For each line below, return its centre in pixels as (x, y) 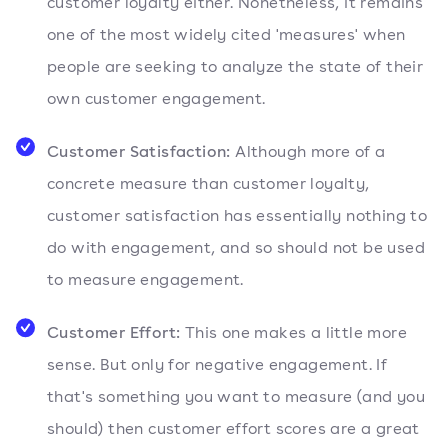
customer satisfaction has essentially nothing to (237, 216)
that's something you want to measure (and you (236, 397)
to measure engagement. (145, 280)
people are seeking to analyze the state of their (235, 67)
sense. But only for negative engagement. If (217, 365)
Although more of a (308, 152)
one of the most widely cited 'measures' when (226, 35)
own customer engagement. (156, 99)
